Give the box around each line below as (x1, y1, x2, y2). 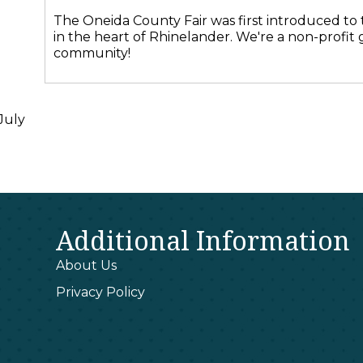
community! (53, 45, 130, 61)
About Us (56, 258, 117, 273)
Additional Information (56, 223, 351, 258)
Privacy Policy (56, 284, 146, 300)
